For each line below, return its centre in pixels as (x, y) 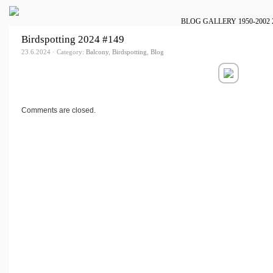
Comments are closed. (58, 111)
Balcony (97, 52)
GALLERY (219, 21)
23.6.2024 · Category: (54, 52)
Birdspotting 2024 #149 (73, 40)
